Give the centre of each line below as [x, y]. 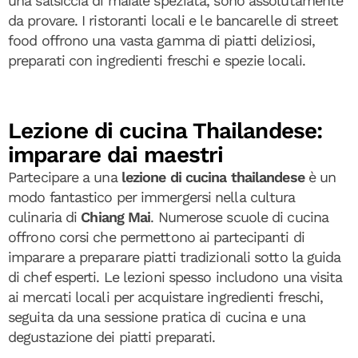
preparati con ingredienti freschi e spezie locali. [157, 60]
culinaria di [45, 217]
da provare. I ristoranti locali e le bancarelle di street [173, 20]
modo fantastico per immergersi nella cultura [152, 197]
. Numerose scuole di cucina [240, 217]
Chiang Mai [116, 217]
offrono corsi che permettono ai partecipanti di [156, 237]
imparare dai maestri [116, 154]
